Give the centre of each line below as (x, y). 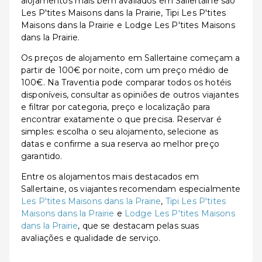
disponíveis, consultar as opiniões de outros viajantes (130, 95)
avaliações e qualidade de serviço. (91, 238)
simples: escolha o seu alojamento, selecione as (120, 132)
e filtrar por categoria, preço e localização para (116, 107)
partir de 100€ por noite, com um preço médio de (125, 70)
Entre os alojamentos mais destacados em (110, 177)
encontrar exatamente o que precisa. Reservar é (121, 119)
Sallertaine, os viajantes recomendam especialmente (131, 189)
